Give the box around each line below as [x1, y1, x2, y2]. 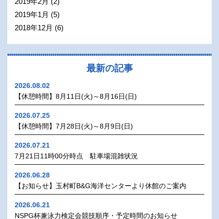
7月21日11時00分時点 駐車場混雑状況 [15, 152, 138, 160]
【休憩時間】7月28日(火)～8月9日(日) [15, 122, 133, 130]
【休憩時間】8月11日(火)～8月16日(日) [15, 92, 137, 100]
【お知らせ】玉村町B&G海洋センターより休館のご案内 [15, 181, 186, 190]
